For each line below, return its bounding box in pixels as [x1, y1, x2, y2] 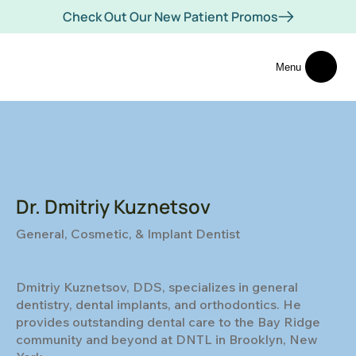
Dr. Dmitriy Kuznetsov [16, 192, 211, 219]
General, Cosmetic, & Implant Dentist [16, 225, 240, 242]
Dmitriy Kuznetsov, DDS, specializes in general [16, 278, 298, 295]
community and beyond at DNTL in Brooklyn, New [16, 331, 318, 347]
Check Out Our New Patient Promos [62, 8, 278, 26]
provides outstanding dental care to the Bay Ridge [16, 313, 320, 330]
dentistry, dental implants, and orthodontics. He [16, 296, 301, 312]
